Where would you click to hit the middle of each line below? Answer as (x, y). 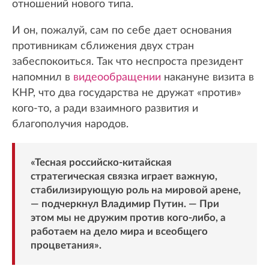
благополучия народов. (70, 124)
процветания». (66, 245)
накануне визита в (207, 77)
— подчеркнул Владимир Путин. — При (125, 204)
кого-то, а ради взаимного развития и (105, 108)
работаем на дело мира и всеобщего (119, 231)
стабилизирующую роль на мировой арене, (135, 190)
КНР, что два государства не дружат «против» (127, 93)
